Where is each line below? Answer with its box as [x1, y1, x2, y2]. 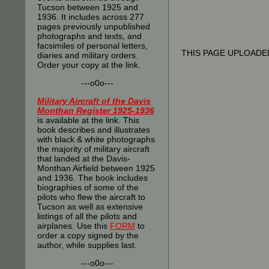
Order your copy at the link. [37, 60, 141, 70]
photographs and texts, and [37, 31, 142, 41]
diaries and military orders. [37, 50, 138, 60]
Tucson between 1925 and [37, 2, 138, 12]
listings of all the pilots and [37, 211, 137, 221]
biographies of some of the [37, 183, 139, 192]
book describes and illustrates [37, 125, 150, 134]
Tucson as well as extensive [37, 202, 143, 211]
